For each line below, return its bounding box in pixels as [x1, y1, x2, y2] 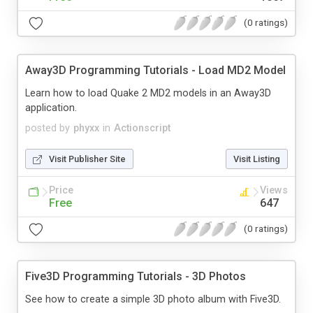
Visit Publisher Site [49, 153, 126, 164]
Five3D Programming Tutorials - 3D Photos [25, 269, 246, 283]
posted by [25, 122, 70, 134]
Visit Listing [233, 153, 280, 164]
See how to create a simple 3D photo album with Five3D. [25, 293, 281, 305]
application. [25, 101, 77, 114]
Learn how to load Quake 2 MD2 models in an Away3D [25, 87, 271, 99]
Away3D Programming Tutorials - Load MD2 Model [25, 63, 286, 77]
